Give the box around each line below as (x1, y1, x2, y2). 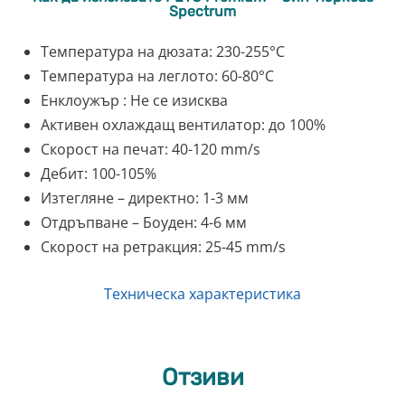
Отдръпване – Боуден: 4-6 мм (41, 212, 247, 232)
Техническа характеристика (104, 283, 301, 304)
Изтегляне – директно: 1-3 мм (41, 187, 249, 208)
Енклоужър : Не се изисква (41, 89, 228, 110)
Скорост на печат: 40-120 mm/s (41, 138, 260, 159)
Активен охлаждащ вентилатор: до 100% (41, 114, 325, 135)
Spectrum (169, 2, 236, 20)
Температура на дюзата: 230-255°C (41, 41, 285, 61)
